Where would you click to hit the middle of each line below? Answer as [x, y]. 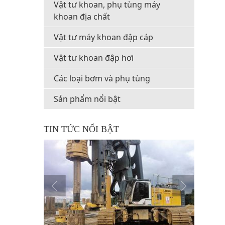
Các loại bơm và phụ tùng [102, 78]
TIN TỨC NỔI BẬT [81, 129]
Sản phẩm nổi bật [87, 99]
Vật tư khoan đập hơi [94, 58]
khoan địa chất [82, 17]
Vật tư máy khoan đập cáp [103, 37]
